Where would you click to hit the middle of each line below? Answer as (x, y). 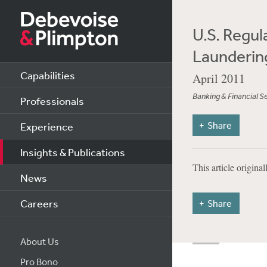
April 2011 (218, 78)
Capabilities (47, 75)
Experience (46, 126)
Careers (39, 203)
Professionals (52, 101)
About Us (39, 241)
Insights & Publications (72, 152)
